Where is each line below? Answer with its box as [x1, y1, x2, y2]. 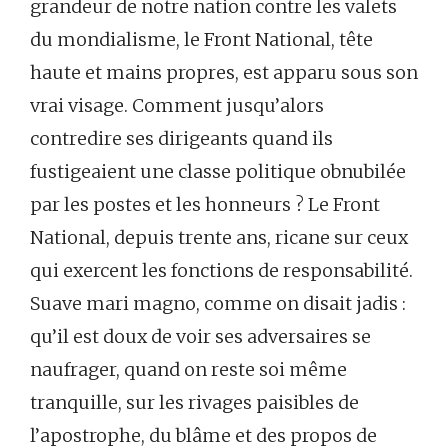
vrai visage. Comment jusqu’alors [30, 94, 324, 118]
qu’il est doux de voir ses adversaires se [30, 325, 371, 349]
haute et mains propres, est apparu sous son [30, 61, 418, 85]
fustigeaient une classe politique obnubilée [30, 160, 406, 184]
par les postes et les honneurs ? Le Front [30, 193, 380, 217]
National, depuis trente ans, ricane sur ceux [30, 226, 408, 250]
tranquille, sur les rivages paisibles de [30, 391, 359, 415]
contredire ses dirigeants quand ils [30, 127, 333, 151]
